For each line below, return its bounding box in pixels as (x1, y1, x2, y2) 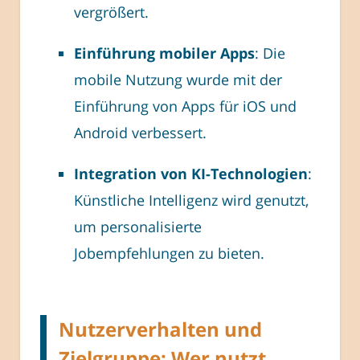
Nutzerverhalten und (59, 316, 262, 343)
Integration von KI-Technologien (74, 164, 308, 184)
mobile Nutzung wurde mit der (74, 70, 282, 90)
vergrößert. (74, 2, 149, 22)
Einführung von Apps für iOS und (74, 96, 297, 117)
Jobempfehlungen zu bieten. (74, 243, 264, 264)
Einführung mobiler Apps (74, 43, 255, 63)
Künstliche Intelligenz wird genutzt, (74, 190, 309, 211)
